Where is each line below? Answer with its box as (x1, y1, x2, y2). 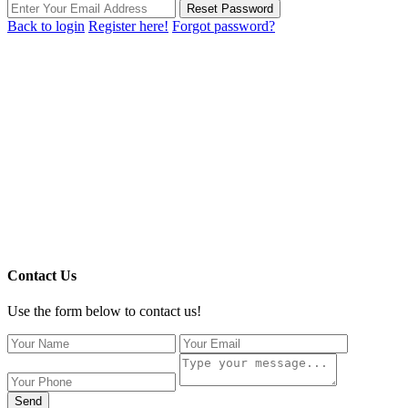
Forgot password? (172, 18, 275, 35)
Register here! (88, 18, 168, 35)
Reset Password (187, 2, 273, 16)
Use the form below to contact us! (7, 302, 201, 319)
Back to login (7, 18, 85, 35)
